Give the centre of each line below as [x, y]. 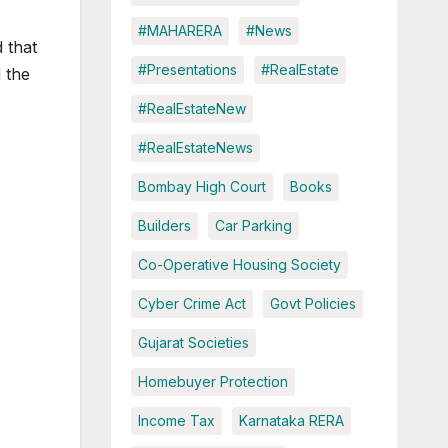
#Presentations [187, 70]
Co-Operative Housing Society [239, 265]
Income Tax [176, 421]
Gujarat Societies [193, 343]
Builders [164, 226]
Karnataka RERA [291, 421]
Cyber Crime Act [191, 304]
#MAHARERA [179, 31]
